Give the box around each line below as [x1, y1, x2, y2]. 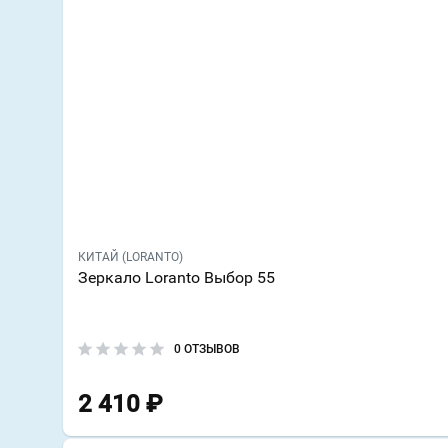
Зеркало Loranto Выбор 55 [78, 268, 275, 288]
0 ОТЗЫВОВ [174, 342, 240, 357]
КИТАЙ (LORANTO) [78, 250, 183, 265]
